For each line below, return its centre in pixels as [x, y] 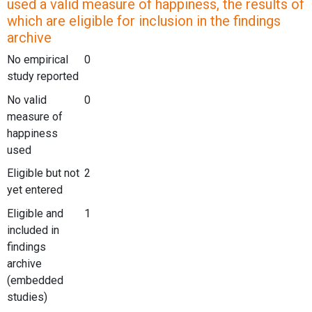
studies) [27, 297]
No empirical [38, 59]
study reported [43, 76]
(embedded [35, 280]
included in [33, 230]
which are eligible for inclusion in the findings [144, 21]
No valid [27, 100]
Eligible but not [43, 173]
